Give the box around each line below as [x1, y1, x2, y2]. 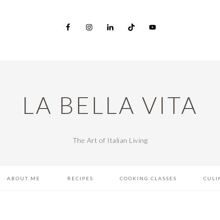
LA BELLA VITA [22, 91, 198, 119]
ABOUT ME [7, 175, 41, 181]
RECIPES [67, 175, 93, 181]
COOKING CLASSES [119, 175, 177, 181]
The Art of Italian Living [72, 136, 148, 144]
